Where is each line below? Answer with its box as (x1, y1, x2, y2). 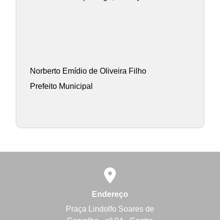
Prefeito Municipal (29, 82, 93, 90)
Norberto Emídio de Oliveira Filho (29, 67, 146, 76)
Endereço (92, 190, 128, 198)
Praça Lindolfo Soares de (66, 205, 154, 214)
